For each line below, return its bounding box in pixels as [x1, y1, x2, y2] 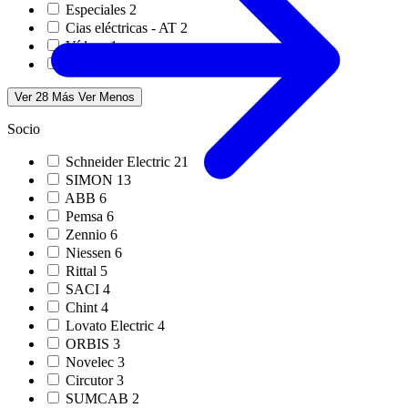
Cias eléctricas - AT [66, 19, 180, 36]
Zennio [66, 226, 110, 242]
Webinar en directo [66, 56, 178, 72]
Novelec [66, 353, 117, 370]
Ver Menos [78, 89, 135, 104]
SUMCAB [66, 390, 132, 406]
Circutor [66, 372, 117, 388]
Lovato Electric [66, 317, 158, 333]
